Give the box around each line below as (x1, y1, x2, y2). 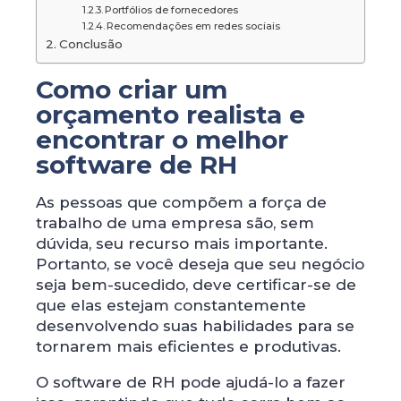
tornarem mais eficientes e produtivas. (36, 337, 341, 355)
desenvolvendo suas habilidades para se (36, 316, 354, 335)
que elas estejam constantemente (36, 295, 306, 314)
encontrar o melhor (36, 124, 288, 155)
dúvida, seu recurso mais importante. (36, 234, 328, 252)
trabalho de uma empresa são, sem (36, 213, 314, 232)
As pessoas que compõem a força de (36, 192, 327, 211)
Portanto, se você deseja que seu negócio (36, 254, 364, 273)
